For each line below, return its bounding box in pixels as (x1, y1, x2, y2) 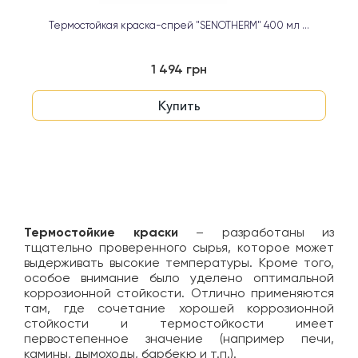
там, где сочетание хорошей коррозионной (24, 303, 334, 316)
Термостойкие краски (24, 227, 178, 240)
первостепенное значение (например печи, (24, 333, 334, 346)
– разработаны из (177, 227, 334, 240)
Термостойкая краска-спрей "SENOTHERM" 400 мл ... (49, 21, 309, 31)
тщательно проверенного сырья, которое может (24, 242, 334, 255)
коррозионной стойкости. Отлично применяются (24, 288, 334, 300)
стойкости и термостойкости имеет (24, 318, 334, 331)
